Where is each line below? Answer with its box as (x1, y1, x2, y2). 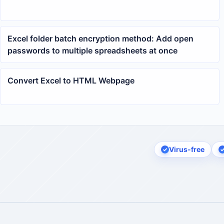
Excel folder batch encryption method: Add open (7, 33, 193, 43)
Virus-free (169, 145, 204, 153)
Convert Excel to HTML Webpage (7, 75, 134, 85)
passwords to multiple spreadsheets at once (7, 45, 177, 55)
